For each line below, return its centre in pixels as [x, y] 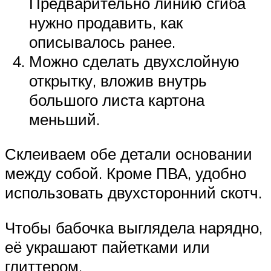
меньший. [64, 119]
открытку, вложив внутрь [118, 80]
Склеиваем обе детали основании [129, 154]
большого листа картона [117, 100]
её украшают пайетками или [107, 247]
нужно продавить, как [106, 22]
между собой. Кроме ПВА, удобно [126, 173]
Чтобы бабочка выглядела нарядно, [134, 227]
